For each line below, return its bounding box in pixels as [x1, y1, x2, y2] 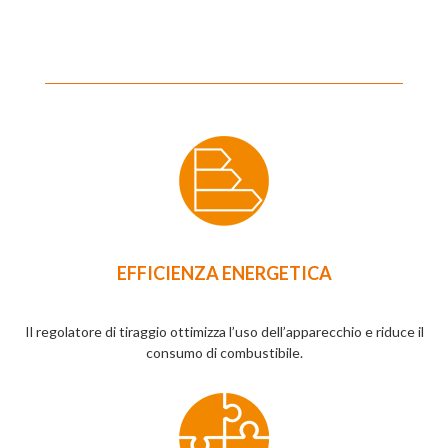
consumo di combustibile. [145, 344, 303, 362]
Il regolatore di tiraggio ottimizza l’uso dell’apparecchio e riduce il [24, 323, 424, 341]
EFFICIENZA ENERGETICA [116, 262, 332, 285]
